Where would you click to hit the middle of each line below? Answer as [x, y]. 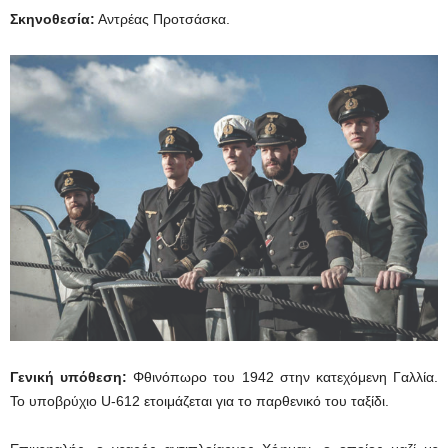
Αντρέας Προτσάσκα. [162, 19]
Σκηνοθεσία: [52, 19]
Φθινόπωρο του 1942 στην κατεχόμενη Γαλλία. [283, 376]
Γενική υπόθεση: [69, 376]
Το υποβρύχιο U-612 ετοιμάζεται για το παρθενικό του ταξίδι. [199, 400]
